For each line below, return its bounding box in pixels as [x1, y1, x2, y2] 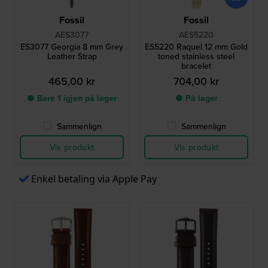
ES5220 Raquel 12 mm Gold [145, 41, 248, 53]
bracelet [181, 60, 211, 72]
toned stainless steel [158, 50, 234, 63]
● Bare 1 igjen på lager [27, 92, 117, 105]
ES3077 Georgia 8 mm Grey [20, 41, 123, 53]
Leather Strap [47, 50, 97, 63]
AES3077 [55, 29, 89, 41]
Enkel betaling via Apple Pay [31, 172, 157, 186]
